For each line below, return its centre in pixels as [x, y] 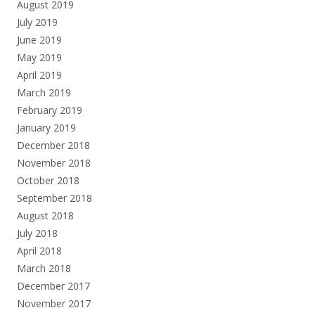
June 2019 [39, 39]
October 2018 [48, 180]
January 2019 [46, 127]
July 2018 [37, 233]
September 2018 [54, 198]
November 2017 [54, 303]
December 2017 [53, 285]
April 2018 [39, 250]
